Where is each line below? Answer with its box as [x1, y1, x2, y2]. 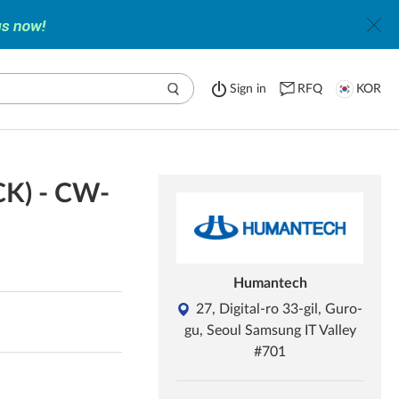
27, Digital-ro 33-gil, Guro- [195, 302, 362, 316]
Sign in [230, 83, 266, 95]
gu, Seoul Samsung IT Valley [183, 323, 356, 338]
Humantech [232, 276, 307, 290]
